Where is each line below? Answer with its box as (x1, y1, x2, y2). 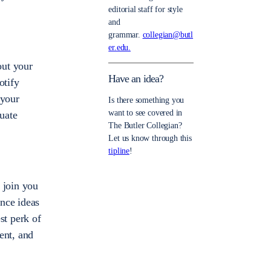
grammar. (108, 30, 143, 40)
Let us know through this (108, 134, 192, 143)
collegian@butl (142, 30, 194, 40)
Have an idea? (108, 73, 163, 85)
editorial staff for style (108, 5, 183, 15)
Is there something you (108, 96, 184, 105)
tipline (108, 146, 129, 156)
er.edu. (108, 43, 131, 53)
